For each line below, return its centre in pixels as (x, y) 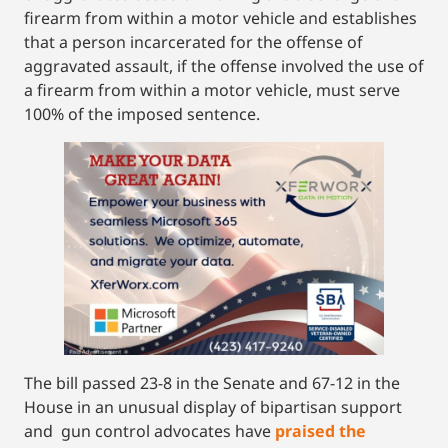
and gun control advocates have (149, 431)
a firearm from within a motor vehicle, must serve (212, 90)
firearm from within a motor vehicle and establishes (220, 18)
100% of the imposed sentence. (142, 114)
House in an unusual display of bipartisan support (213, 407)
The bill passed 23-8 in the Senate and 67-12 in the (212, 383)
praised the (320, 431)
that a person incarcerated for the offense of (193, 42)
